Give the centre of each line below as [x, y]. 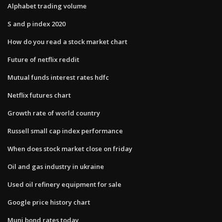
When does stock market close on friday [70, 148]
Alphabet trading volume [47, 6]
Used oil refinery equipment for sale [64, 184]
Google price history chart [49, 202]
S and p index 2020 [36, 24]
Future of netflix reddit [43, 59]
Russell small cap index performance [65, 131]
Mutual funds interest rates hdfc [58, 77]
